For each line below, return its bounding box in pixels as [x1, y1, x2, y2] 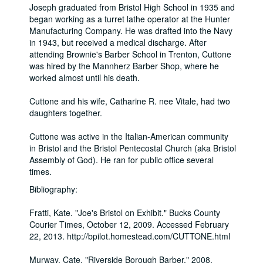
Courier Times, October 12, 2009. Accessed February [29, 218, 229, 230]
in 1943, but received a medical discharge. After [29, 36, 207, 48]
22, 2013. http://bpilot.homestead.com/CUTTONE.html [29, 230, 230, 242]
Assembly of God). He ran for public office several [29, 154, 214, 166]
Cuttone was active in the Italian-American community [29, 130, 228, 142]
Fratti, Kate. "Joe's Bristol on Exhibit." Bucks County [29, 207, 220, 218]
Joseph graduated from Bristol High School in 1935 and [29, 1, 235, 13]
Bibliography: [29, 183, 77, 195]
